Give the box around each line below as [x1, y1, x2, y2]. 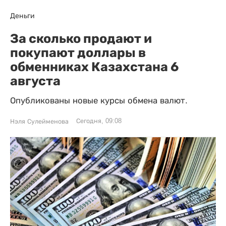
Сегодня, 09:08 [76, 117, 122, 125]
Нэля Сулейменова [10, 118, 69, 125]
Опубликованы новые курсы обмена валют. [10, 95, 188, 105]
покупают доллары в [10, 44, 146, 60]
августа [10, 73, 61, 88]
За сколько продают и [10, 30, 152, 46]
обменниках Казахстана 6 [10, 59, 179, 74]
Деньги [10, 11, 35, 20]
